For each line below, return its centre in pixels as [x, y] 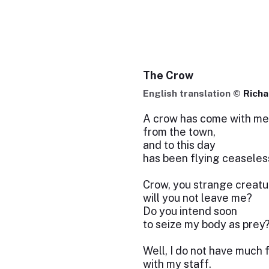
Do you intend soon [190, 211]
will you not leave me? [197, 198]
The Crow [168, 75]
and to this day [179, 145]
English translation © [193, 93]
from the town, [179, 132]
